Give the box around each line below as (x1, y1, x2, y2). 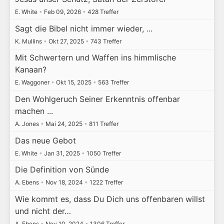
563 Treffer (96, 78, 129, 86)
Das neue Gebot (14, 135, 76, 145)
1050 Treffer (84, 149, 121, 157)
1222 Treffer (87, 178, 123, 186)
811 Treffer (87, 119, 118, 127)
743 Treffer (88, 37, 121, 45)
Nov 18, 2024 (43, 178, 84, 186)
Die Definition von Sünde (14, 164, 109, 175)
